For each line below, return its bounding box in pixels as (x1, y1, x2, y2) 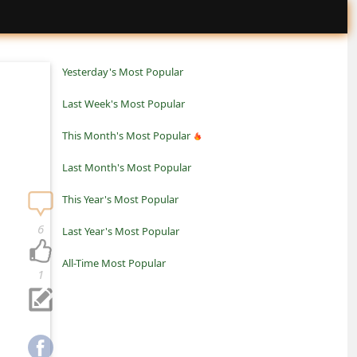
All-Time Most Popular (62, 256, 166, 270)
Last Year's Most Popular (62, 224, 179, 238)
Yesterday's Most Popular (62, 65, 183, 79)
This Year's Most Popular (62, 192, 178, 206)
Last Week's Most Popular (62, 96, 185, 111)
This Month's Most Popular (62, 128, 190, 143)
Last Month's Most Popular (62, 160, 191, 175)
